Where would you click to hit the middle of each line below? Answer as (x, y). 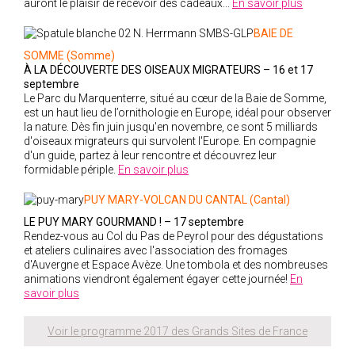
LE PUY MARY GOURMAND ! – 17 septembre (134, 222)
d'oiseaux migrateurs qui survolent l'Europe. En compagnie (170, 141)
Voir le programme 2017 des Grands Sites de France (177, 331)
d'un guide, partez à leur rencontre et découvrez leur (150, 155)
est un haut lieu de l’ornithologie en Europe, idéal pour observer (177, 113)
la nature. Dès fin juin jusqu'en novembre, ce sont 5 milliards (171, 127)
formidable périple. (71, 170)
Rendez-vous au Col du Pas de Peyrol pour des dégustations (174, 236)
